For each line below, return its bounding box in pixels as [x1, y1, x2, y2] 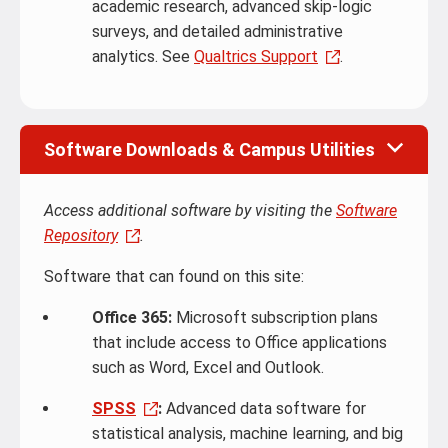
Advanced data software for [162, 399, 366, 418]
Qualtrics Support [194, 47, 318, 66]
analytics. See [92, 47, 194, 66]
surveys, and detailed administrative [92, 22, 343, 41]
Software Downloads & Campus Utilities [44, 139, 375, 160]
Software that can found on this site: [44, 267, 304, 286]
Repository [44, 226, 118, 245]
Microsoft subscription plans [172, 308, 378, 327]
